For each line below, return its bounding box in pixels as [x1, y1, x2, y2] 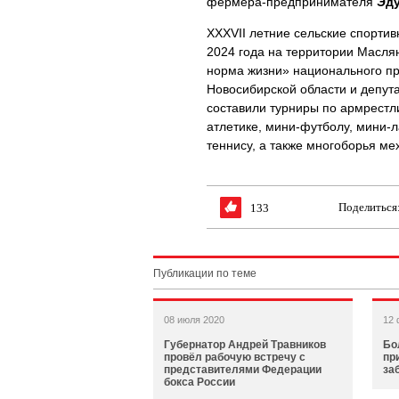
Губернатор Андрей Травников [164, 338, 326, 351]
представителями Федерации [164, 363, 322, 376]
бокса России [164, 376, 235, 388]
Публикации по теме [153, 267, 256, 280]
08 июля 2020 [164, 314, 224, 325]
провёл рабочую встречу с [164, 351, 305, 363]
